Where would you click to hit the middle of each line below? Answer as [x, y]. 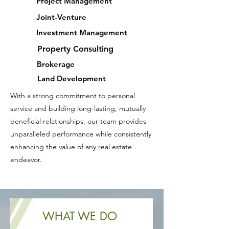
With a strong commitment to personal [73, 96]
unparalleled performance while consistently [81, 134]
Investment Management [82, 32]
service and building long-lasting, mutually [78, 108]
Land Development [72, 78]
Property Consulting [75, 49]
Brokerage [56, 64]
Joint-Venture [61, 17]
